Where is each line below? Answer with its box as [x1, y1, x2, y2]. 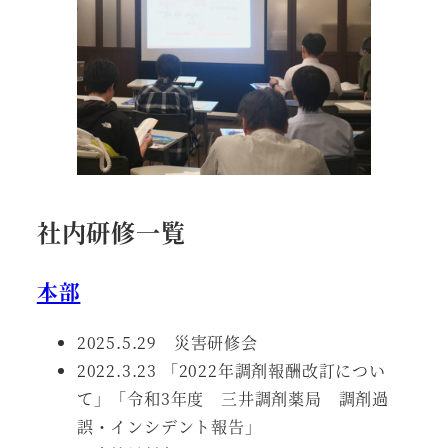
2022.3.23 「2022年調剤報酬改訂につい [76, 359, 386, 383]
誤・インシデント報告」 [76, 415, 262, 439]
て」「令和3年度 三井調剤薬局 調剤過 [76, 387, 389, 411]
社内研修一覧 [36, 214, 186, 250]
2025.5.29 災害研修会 [76, 331, 258, 355]
